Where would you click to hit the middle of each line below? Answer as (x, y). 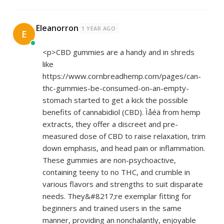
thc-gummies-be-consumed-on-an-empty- (116, 88)
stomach (57, 100)
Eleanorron (57, 28)
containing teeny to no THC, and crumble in (116, 172)
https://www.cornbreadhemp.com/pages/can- (122, 76)
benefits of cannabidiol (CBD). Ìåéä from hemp (121, 112)
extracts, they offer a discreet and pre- (110, 124)
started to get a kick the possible (130, 100)
